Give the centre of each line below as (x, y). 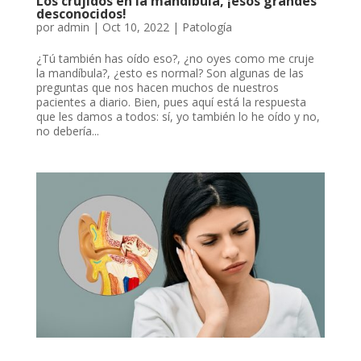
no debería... (67, 131)
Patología (207, 27)
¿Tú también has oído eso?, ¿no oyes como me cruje (175, 58)
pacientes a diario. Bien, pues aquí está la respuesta (171, 102)
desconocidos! (81, 13)
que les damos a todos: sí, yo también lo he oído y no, (178, 116)
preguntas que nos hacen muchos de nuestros (157, 87)
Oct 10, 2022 (135, 27)
